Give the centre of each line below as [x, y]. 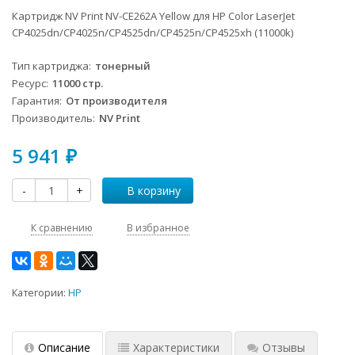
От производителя [116, 100]
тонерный [123, 65]
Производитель [52, 118]
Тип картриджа [50, 65]
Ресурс [29, 83]
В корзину [154, 190]
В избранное [158, 227]
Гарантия [36, 100]
